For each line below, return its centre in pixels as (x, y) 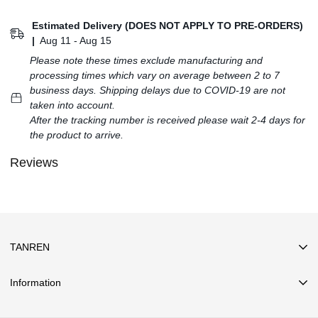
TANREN (30, 247)
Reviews (34, 162)
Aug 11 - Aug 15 (75, 41)
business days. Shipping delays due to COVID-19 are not (158, 91)
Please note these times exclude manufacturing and (146, 61)
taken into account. (72, 105)
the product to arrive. (77, 135)
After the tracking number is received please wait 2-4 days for (168, 120)
